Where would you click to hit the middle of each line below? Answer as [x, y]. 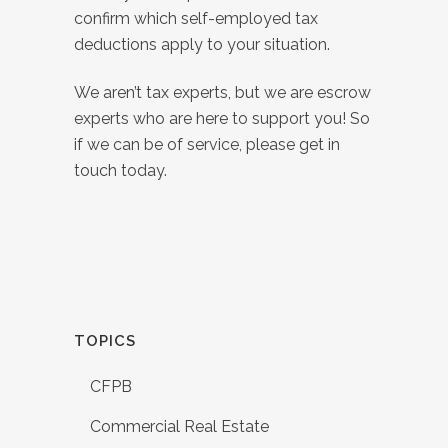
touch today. [120, 171]
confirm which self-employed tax [196, 19]
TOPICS [105, 341]
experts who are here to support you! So [222, 119]
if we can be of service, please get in [207, 145]
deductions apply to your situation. [204, 45]
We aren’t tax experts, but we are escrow [222, 93]
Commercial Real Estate [179, 427]
